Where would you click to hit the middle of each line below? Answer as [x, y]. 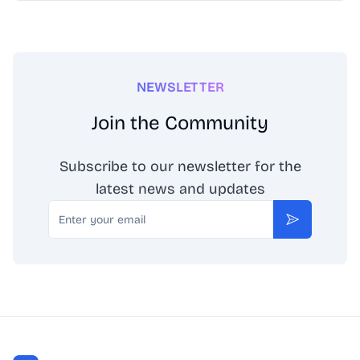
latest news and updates [180, 189]
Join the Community [180, 123]
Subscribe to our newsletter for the [180, 166]
